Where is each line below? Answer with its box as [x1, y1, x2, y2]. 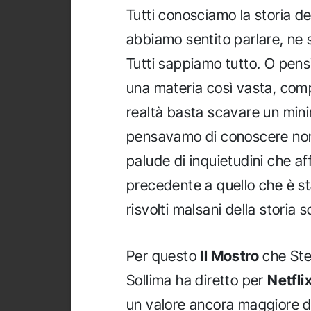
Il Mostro [200, 246, 260, 264]
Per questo [126, 246, 201, 264]
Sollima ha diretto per [126, 271, 268, 289]
